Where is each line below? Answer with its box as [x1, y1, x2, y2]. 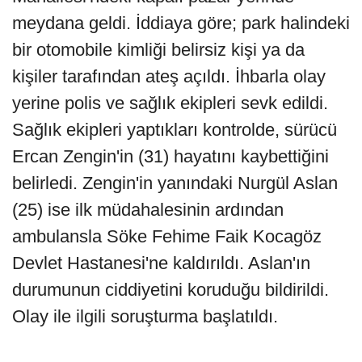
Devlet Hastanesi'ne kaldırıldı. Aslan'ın [12, 253, 310, 274]
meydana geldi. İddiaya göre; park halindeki [12, 13, 350, 34]
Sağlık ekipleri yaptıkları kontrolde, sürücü [12, 120, 337, 141]
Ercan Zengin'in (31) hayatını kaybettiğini [12, 146, 329, 167]
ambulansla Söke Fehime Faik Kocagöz [12, 226, 322, 247]
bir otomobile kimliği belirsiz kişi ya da [12, 40, 305, 61]
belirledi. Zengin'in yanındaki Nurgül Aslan [12, 173, 338, 194]
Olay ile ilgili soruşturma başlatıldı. [12, 306, 278, 327]
